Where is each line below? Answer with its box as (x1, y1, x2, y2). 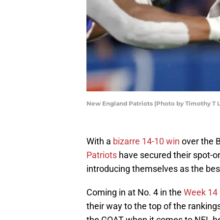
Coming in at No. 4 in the (86, 187, 184, 198)
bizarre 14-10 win (111, 136, 180, 147)
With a (86, 136, 111, 147)
